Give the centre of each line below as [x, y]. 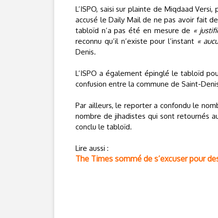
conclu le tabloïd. [104, 127]
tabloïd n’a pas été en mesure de [135, 30]
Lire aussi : [92, 148]
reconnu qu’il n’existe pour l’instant [136, 41]
